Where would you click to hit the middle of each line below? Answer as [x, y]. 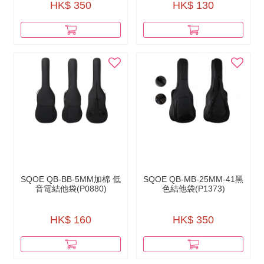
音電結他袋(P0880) [71, 188]
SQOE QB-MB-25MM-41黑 [193, 179]
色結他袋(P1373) [193, 188]
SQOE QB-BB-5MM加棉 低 [71, 179]
